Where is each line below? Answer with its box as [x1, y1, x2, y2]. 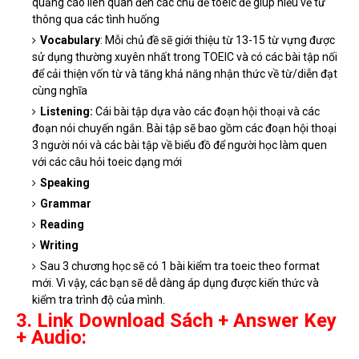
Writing [40, 239, 79, 252]
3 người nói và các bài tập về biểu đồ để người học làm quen [32, 139, 327, 152]
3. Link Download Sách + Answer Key [16, 309, 337, 333]
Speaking [40, 176, 90, 190]
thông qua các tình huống [32, 13, 159, 26]
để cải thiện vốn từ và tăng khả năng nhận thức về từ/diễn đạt [32, 67, 337, 81]
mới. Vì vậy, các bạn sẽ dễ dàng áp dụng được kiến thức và [32, 276, 319, 290]
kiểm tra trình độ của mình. [32, 293, 165, 307]
